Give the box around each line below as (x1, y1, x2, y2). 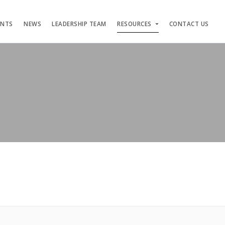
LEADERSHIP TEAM (52, 20, 106, 28)
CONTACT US (169, 20, 209, 28)
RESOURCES (117, 20, 152, 28)
